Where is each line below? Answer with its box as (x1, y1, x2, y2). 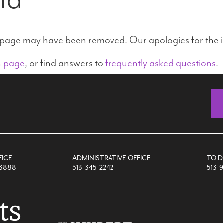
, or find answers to (25, 56, 105, 69)
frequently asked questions (105, 56, 216, 69)
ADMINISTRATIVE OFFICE (72, 153, 151, 162)
